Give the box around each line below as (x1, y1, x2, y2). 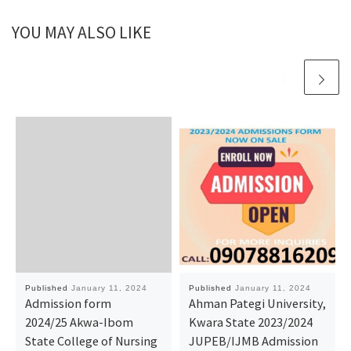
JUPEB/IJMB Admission (188, 332, 318, 349)
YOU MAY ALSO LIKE (12, 22, 151, 44)
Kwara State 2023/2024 (188, 313, 313, 330)
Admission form (24, 295, 111, 311)
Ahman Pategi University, (188, 295, 326, 311)
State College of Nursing (24, 332, 157, 349)
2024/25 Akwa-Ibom (24, 313, 133, 330)
